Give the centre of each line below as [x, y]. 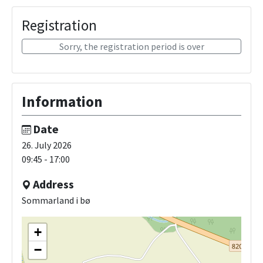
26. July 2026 [47, 145]
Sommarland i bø [56, 200]
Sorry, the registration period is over [131, 47]
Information [62, 102]
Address [53, 184]
